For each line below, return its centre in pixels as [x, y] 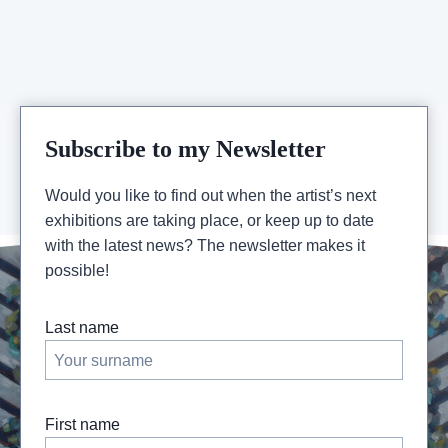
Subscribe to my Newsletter [185, 149]
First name [82, 425]
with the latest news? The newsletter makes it [205, 246]
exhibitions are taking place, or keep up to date [209, 221]
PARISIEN [164, 123]
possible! [77, 271]
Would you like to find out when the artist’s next [210, 196]
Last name [82, 328]
